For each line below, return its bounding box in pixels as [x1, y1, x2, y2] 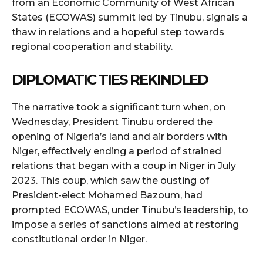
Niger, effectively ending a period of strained [12, 146, 221, 157]
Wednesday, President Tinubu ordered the [12, 116, 213, 128]
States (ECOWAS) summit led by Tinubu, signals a [12, 12, 248, 23]
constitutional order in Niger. [12, 234, 147, 245]
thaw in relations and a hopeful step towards [12, 26, 224, 38]
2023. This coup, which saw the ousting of [12, 175, 209, 187]
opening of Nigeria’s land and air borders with [12, 131, 227, 143]
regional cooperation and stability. [12, 41, 173, 53]
